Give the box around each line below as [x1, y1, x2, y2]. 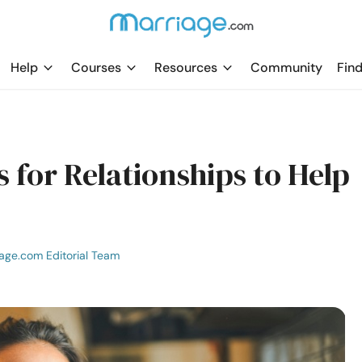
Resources [154, 59, 217, 76]
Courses [71, 59, 121, 76]
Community [250, 59, 322, 76]
